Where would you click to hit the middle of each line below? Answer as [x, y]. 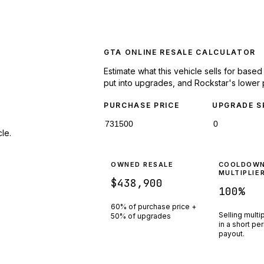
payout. [231, 233]
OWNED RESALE [142, 164]
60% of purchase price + [154, 206]
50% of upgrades [141, 216]
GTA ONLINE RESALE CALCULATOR [180, 52]
